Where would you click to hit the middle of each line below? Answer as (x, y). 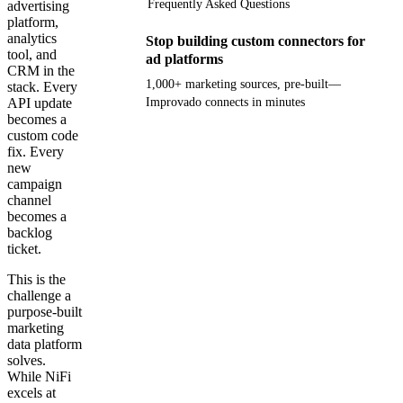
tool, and (32, 54)
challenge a (39, 295)
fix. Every (36, 151)
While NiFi (39, 376)
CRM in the (41, 70)
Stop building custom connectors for (255, 40)
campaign (35, 184)
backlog (30, 232)
